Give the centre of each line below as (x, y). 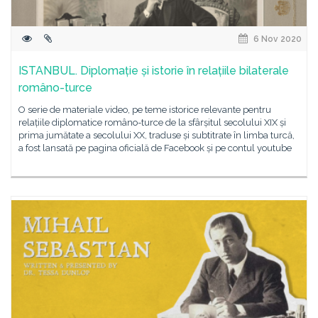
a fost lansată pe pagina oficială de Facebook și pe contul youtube (155, 148)
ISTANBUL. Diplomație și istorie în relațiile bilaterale (154, 71)
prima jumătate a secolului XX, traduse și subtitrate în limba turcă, (157, 135)
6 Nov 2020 (276, 39)
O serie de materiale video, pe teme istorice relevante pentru (145, 110)
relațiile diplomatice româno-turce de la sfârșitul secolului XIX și (152, 122)
